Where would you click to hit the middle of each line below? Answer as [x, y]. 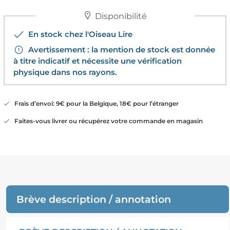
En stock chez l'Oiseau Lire [78, 34]
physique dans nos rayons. [65, 72]
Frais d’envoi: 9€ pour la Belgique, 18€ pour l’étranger [94, 104]
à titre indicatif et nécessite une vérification [97, 61]
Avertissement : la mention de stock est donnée [119, 50]
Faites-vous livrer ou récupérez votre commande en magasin [106, 121]
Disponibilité [120, 16]
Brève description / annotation [93, 199]
